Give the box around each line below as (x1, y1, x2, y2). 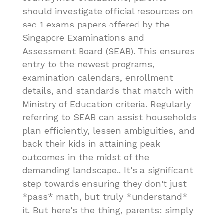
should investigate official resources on (22, 6, 193, 17)
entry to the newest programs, (22, 59, 155, 70)
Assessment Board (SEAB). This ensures (22, 46, 194, 56)
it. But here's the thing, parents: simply (22, 205, 193, 216)
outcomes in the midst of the (22, 152, 149, 163)
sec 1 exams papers (22, 19, 109, 30)
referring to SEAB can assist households (22, 112, 196, 123)
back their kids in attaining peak (22, 138, 160, 149)
